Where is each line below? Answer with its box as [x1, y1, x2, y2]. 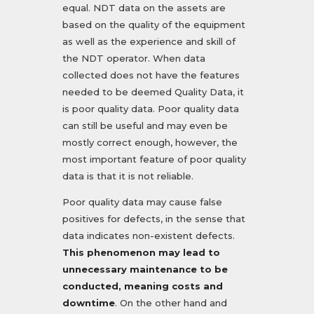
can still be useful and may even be [62, 120, 228, 132]
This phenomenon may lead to [62, 247, 220, 259]
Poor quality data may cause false [62, 196, 222, 208]
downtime [62, 297, 115, 309]
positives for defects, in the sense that [62, 213, 245, 225]
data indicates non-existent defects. [62, 230, 235, 242]
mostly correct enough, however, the [62, 137, 238, 149]
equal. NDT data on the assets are [62, 2, 226, 14]
